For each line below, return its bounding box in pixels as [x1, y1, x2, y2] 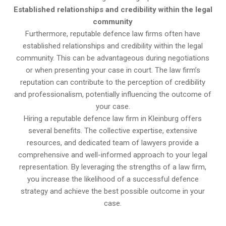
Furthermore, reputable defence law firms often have [25, 29, 201, 38]
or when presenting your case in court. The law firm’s [25, 65, 200, 75]
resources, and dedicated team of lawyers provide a [27, 138, 199, 147]
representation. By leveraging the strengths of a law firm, [19, 162, 207, 172]
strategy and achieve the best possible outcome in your [21, 186, 205, 196]
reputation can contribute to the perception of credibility [20, 77, 206, 87]
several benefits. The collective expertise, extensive [28, 126, 198, 135]
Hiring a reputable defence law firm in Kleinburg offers [24, 114, 202, 123]
